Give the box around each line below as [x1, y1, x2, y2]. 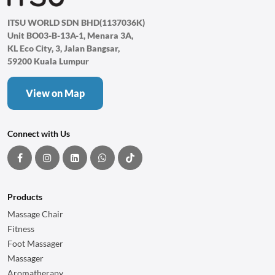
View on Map [26, 87, 85, 99]
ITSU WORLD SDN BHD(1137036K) [7, 17, 145, 28]
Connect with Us [7, 128, 70, 139]
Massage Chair [7, 209, 63, 219]
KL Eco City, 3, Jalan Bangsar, [7, 43, 120, 53]
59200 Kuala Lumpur [7, 56, 89, 66]
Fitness [7, 223, 34, 234]
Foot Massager [7, 238, 63, 249]
